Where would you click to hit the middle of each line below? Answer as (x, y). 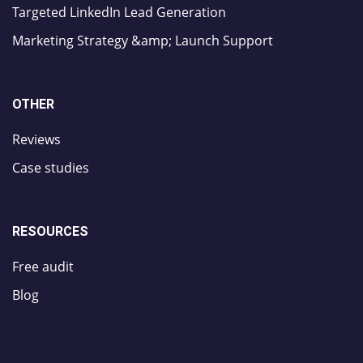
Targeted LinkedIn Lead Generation (119, 12)
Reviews (36, 139)
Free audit (43, 266)
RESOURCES (50, 231)
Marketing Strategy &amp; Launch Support (143, 40)
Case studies (51, 167)
